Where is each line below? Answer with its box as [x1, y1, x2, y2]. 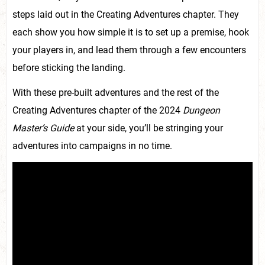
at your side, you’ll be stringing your [76, 122, 223, 134]
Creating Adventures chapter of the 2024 [12, 105, 183, 117]
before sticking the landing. [12, 62, 125, 74]
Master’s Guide [12, 122, 76, 134]
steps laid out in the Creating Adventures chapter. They [12, 9, 239, 21]
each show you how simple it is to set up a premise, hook [12, 27, 249, 38]
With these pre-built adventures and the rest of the [12, 87, 219, 99]
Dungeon [183, 105, 220, 117]
